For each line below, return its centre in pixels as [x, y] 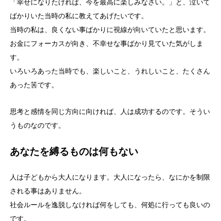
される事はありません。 [48, 191]
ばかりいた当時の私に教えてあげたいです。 [79, 16]
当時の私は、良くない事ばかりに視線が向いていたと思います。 [110, 29]
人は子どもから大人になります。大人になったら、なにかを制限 [110, 177]
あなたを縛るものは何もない [74, 151]
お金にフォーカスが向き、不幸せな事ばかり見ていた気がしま [107, 43]
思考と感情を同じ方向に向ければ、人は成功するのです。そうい [110, 111]
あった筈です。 [34, 85]
